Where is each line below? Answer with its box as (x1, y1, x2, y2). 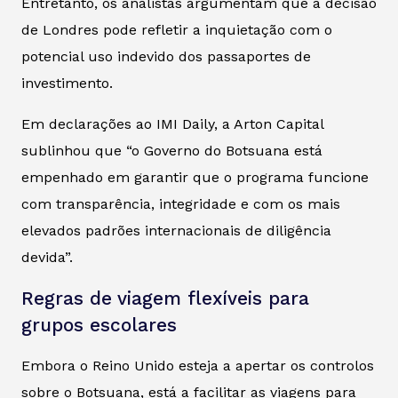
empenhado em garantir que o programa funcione (21, 168, 369, 186)
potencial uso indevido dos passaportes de (21, 47, 311, 65)
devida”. (21, 248, 73, 266)
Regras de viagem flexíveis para (21, 287, 309, 309)
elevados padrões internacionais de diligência (21, 221, 331, 239)
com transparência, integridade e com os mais (21, 195, 340, 212)
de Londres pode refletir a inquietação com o (21, 20, 332, 38)
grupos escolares (21, 314, 177, 336)
